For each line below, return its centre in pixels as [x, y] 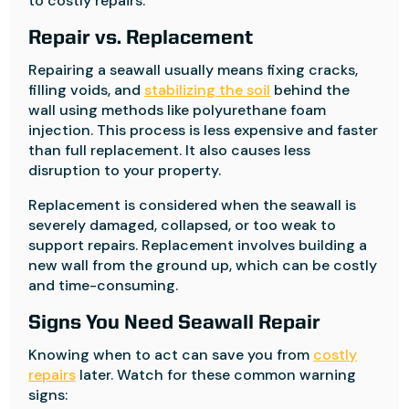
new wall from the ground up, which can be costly [203, 265]
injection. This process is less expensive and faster [204, 130]
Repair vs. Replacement [141, 38]
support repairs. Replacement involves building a [198, 245]
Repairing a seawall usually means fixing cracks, [194, 70]
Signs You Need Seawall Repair [175, 323]
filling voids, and [87, 90]
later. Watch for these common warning [216, 375]
